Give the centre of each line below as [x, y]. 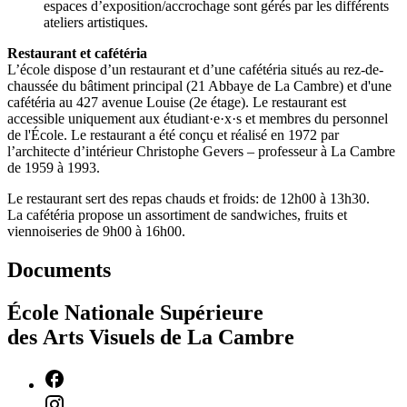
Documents [59, 270]
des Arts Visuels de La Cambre [151, 338]
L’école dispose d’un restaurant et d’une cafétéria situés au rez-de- [195, 70]
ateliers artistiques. [96, 23]
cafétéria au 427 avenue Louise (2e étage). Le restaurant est [177, 103]
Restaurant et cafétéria [77, 54]
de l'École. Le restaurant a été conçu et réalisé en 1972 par [173, 135]
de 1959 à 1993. [54, 168]
